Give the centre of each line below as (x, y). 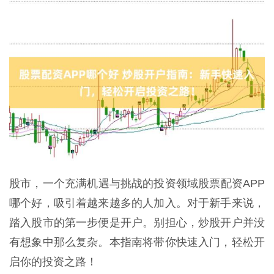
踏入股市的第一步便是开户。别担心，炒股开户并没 (137, 223)
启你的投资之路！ (53, 262)
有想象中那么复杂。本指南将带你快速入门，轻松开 (137, 243)
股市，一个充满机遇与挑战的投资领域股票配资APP (137, 184)
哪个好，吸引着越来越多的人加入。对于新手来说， (137, 203)
